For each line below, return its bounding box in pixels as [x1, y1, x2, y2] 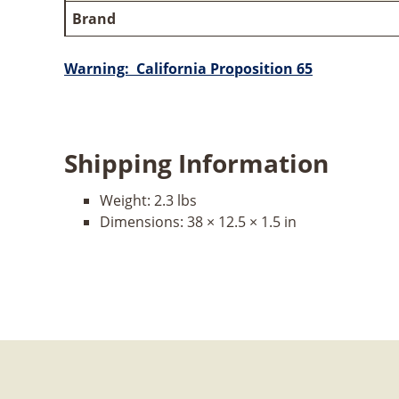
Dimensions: [100, 211, 187, 232]
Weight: [100, 190, 154, 210]
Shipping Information [64, 145, 329, 180]
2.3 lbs [154, 190, 197, 210]
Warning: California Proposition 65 [64, 58, 313, 78]
